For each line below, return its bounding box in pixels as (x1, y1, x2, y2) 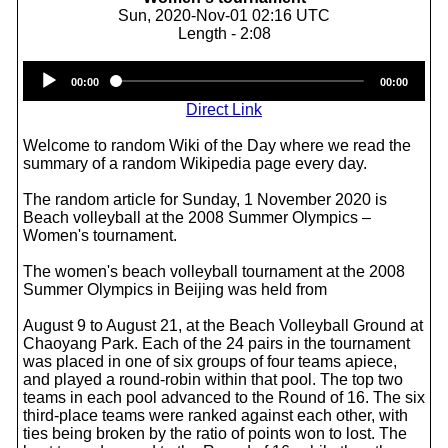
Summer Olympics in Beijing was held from (23, 281, 327, 298)
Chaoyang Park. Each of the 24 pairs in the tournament (23, 335, 410, 352)
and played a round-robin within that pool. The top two (23, 371, 403, 388)
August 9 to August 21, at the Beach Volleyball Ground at (23, 317, 423, 334)
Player (224, 79, 270, 96)
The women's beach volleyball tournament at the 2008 (23, 263, 405, 280)
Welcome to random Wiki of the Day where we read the (23, 137, 411, 154)
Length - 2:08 (177, 25, 271, 42)
